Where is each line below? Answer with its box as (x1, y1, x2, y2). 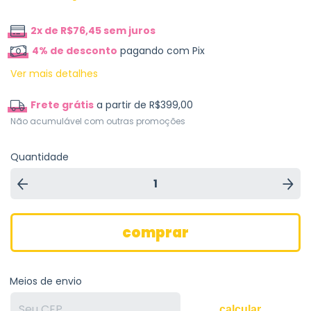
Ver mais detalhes (10, 67, 98, 81)
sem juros (101, 24, 155, 38)
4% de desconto (32, 44, 118, 58)
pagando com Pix (117, 44, 205, 58)
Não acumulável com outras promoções (10, 115, 185, 128)
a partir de (96, 98, 149, 112)
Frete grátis (30, 98, 94, 112)
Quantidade (10, 150, 69, 165)
